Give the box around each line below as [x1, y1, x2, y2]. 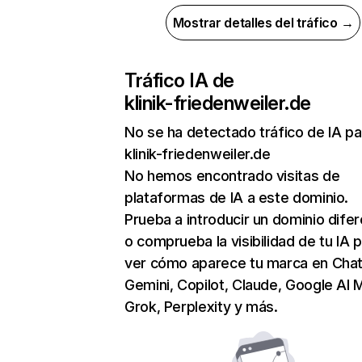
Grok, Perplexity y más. [124, 298, 278, 315]
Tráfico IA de [124, 69, 234, 92]
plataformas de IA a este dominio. [124, 189, 349, 206]
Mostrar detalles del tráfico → [172, 15, 354, 31]
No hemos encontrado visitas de [124, 167, 340, 184]
